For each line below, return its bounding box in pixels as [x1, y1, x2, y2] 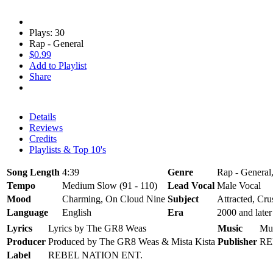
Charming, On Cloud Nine [62, 193, 165, 204]
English [62, 207, 91, 218]
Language [7, 207, 48, 218]
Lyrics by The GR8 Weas [48, 222, 146, 233]
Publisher [218, 236, 257, 247]
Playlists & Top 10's [29, 144, 106, 155]
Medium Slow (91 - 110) [62, 180, 157, 191]
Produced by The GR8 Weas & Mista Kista [48, 236, 215, 247]
